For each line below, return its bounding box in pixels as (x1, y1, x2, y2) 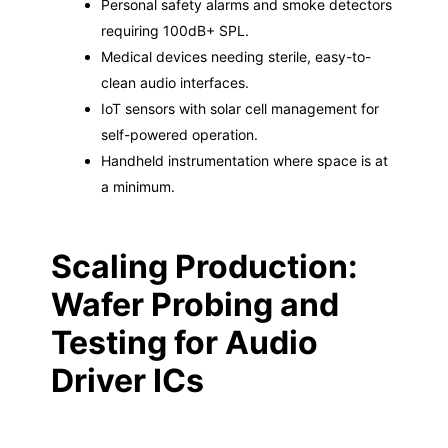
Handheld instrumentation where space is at (100, 152, 388, 169)
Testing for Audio (50, 323, 318, 362)
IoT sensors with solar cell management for (100, 100, 379, 117)
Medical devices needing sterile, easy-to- (100, 48, 371, 65)
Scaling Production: (50, 247, 358, 286)
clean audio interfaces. (100, 74, 249, 91)
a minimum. (100, 178, 175, 195)
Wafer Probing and (50, 285, 339, 324)
